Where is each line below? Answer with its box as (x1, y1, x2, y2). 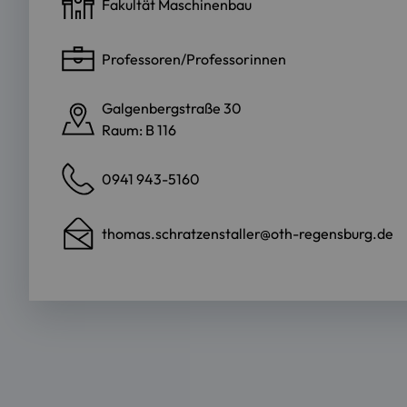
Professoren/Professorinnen (102, 50, 286, 69)
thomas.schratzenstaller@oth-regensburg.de (102, 224, 393, 243)
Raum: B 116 (102, 121, 176, 140)
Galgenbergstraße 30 (102, 99, 242, 118)
